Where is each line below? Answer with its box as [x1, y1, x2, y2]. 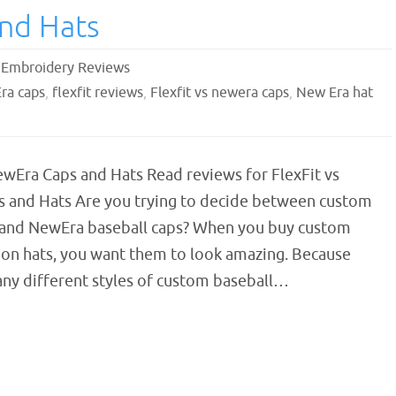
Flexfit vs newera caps [149, 84, 289, 102]
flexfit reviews [51, 84, 143, 102]
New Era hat [295, 84, 373, 102]
